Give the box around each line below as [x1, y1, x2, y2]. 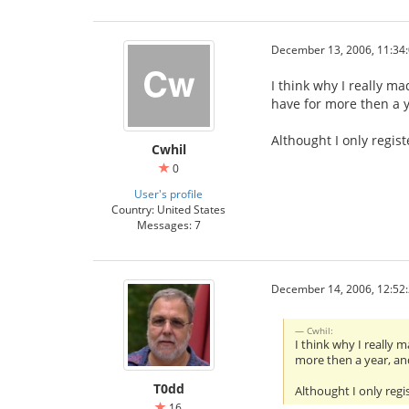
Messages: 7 [136, 216, 201, 232]
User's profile [134, 185, 203, 201]
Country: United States [111, 201, 225, 216]
